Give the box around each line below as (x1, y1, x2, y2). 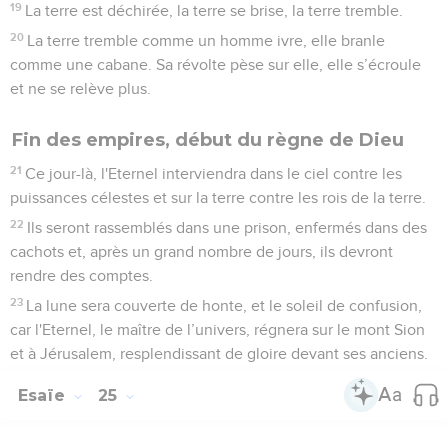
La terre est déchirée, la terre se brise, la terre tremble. (25, 2, 404, 19)
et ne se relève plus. (10, 80, 151, 97)
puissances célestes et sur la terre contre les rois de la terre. (10, 189, 426, 206)
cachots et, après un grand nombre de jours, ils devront (10, 243, 393, 260)
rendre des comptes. (10, 267, 153, 284)
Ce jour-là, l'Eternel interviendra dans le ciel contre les (25, 165, 403, 182)
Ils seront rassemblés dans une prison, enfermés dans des (27, 219, 428, 236)
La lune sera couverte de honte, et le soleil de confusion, (26, 297, 423, 314)
